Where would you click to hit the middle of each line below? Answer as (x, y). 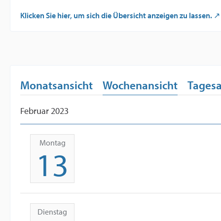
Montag (52, 143)
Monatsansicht (56, 85)
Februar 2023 (44, 111)
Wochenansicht (140, 85)
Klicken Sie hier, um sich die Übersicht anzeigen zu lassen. (116, 15)
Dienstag (52, 212)
